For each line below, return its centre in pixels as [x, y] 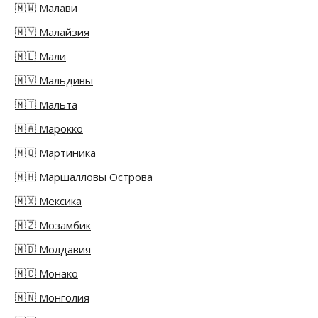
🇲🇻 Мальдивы [54, 81]
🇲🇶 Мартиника [55, 153]
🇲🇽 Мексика [48, 201]
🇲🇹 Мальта [46, 105]
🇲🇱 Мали [40, 56]
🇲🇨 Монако [46, 274]
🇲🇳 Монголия [52, 298]
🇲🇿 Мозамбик [53, 225]
